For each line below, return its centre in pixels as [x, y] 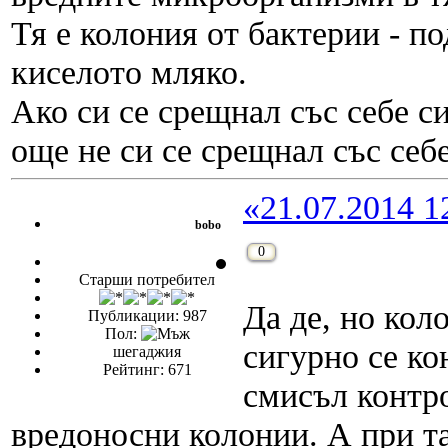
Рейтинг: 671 [147, 370]
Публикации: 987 [147, 316]
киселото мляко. [129, 72]
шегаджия [147, 352]
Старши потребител [147, 280]
